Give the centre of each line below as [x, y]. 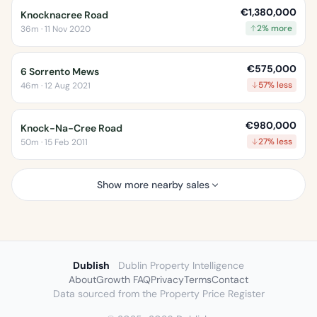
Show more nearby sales [153, 184]
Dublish [91, 265]
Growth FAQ [123, 279]
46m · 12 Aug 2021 [56, 85]
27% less [275, 141]
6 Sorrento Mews [60, 71]
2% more [275, 28]
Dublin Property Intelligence [181, 265]
